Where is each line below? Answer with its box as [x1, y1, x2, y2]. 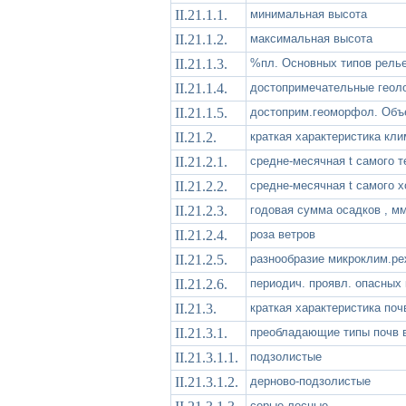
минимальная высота [250, 6, 367, 21]
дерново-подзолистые [250, 373, 371, 388]
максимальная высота [250, 31, 372, 45]
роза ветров [250, 227, 315, 241]
